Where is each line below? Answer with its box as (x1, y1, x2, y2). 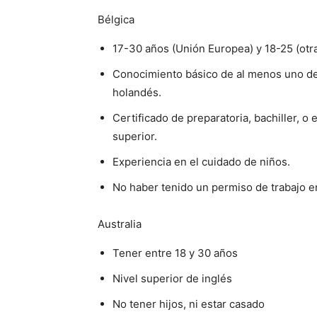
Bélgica (98, 13, 134, 26)
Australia (98, 217, 142, 231)
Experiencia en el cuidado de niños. (113, 155, 290, 168)
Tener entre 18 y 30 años (113, 246, 238, 260)
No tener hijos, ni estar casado (113, 297, 265, 311)
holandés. (113, 86, 161, 99)
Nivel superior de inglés (113, 272, 232, 285)
